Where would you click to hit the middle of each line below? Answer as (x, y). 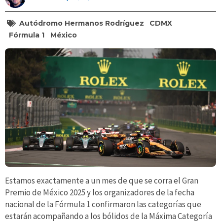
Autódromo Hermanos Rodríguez (81, 23)
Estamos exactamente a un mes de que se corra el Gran (102, 181)
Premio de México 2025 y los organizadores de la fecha (100, 193)
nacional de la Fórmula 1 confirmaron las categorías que (103, 204)
